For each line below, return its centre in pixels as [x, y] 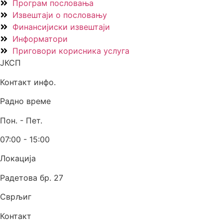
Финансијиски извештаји [61, 27]
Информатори [40, 39]
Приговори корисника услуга [71, 51]
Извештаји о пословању [60, 15]
